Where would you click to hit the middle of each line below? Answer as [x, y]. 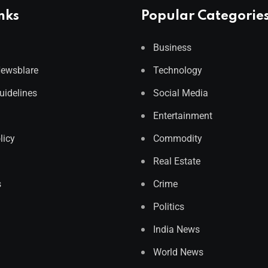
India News [176, 229]
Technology [178, 70]
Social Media [181, 93]
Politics [169, 206]
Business [172, 47]
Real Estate [177, 161]
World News [178, 252]
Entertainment [183, 115]
